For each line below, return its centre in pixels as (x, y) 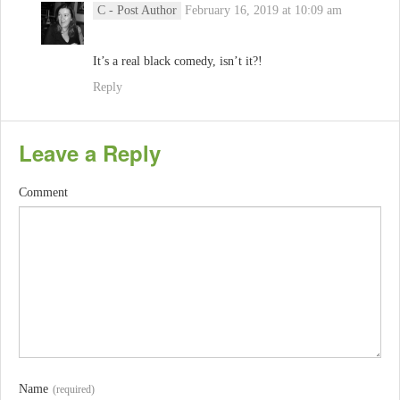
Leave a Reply (90, 153)
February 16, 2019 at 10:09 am (263, 11)
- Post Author (143, 11)
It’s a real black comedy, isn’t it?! (178, 62)
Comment (43, 193)
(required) (74, 390)
